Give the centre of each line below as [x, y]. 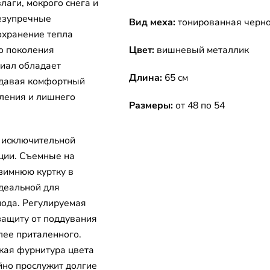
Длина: [147, 78]
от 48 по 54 [200, 105]
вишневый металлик [203, 50]
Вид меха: [153, 22]
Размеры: [152, 105]
